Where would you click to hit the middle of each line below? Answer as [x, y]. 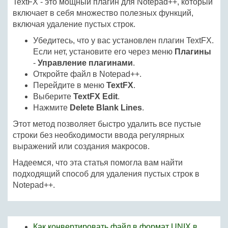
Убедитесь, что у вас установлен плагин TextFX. [123, 40]
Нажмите [51, 108]
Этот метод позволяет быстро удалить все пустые [107, 124]
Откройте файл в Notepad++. [87, 74]
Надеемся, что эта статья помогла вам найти [98, 163]
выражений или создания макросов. [81, 146]
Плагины [193, 52]
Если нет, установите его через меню [104, 52]
